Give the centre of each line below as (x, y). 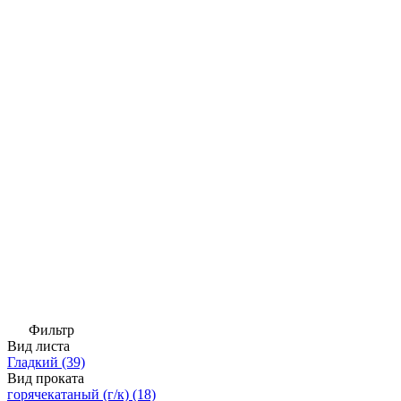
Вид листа (38, 346)
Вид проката (46, 378)
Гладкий (33, 362)
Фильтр (50, 329)
